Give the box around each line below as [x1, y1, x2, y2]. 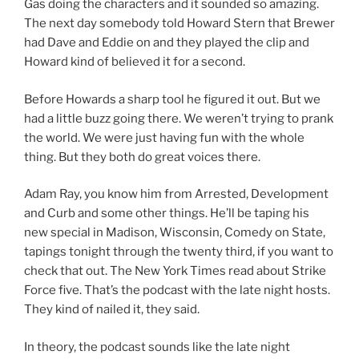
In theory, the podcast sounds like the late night [24, 339, 290, 354]
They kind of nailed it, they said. [24, 302, 200, 317]
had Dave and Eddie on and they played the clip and [24, 35, 309, 50]
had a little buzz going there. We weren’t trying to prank [24, 111, 333, 126]
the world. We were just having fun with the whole [24, 130, 305, 145]
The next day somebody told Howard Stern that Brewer [24, 16, 335, 31]
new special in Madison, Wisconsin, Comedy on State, [24, 225, 325, 240]
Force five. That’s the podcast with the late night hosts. [24, 283, 330, 298]
